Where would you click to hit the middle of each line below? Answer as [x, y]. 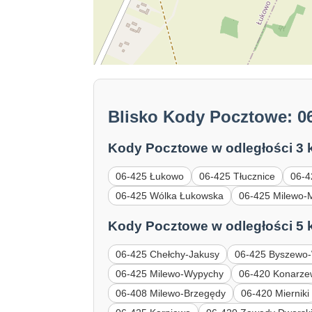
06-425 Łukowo [150, 177]
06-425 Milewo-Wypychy [170, 273]
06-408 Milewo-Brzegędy [171, 293]
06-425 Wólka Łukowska [170, 196]
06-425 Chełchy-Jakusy [168, 254]
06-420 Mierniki [275, 293]
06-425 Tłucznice [237, 177]
